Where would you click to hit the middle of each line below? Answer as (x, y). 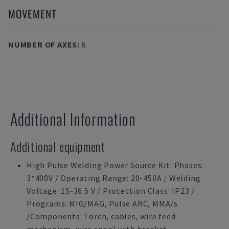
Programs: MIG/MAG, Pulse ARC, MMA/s (102, 203)
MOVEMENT (32, 14)
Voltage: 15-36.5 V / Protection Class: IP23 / (111, 191)
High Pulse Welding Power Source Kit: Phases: (115, 165)
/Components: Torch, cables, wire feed (101, 216)
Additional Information (73, 119)
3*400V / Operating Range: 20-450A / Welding (114, 178)
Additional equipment (58, 146)
